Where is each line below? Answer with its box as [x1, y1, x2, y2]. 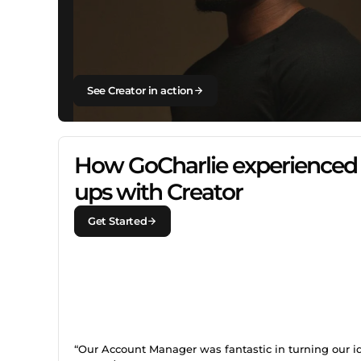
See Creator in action [86, 83, 193, 97]
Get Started [87, 214, 147, 227]
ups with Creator [73, 177, 243, 205]
